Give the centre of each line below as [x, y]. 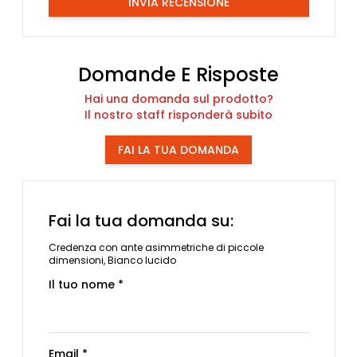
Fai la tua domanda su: [141, 220]
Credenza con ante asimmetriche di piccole [156, 247]
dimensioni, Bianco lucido [112, 260]
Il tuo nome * [86, 284]
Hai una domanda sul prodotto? [178, 98]
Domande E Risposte [178, 75]
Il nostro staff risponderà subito [178, 114]
